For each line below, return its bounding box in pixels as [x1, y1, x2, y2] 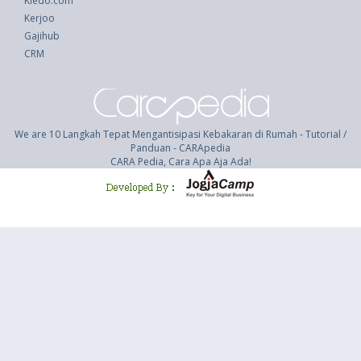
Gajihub [24, 29, 60, 43]
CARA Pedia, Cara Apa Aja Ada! [110, 155, 251, 168]
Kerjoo [24, 11, 55, 25]
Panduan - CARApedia [131, 141, 230, 155]
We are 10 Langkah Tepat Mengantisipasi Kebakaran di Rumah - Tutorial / [15, 127, 346, 141]
